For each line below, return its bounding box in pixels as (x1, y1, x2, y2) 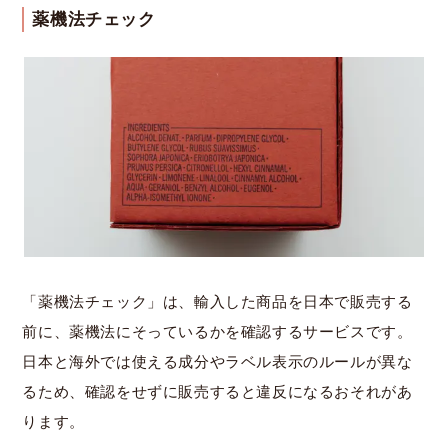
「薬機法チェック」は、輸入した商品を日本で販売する (22, 293, 413, 310)
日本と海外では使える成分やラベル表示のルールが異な (22, 353, 413, 370)
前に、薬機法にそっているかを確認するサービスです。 (22, 323, 413, 340)
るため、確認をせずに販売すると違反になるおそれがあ (22, 383, 413, 400)
